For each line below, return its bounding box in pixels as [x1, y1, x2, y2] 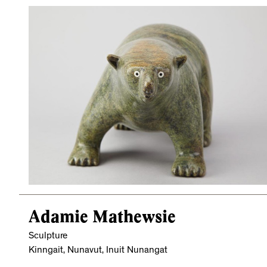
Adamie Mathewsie [29, 206, 176, 226]
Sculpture [29, 231, 67, 241]
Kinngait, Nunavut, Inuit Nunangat [29, 246, 167, 256]
